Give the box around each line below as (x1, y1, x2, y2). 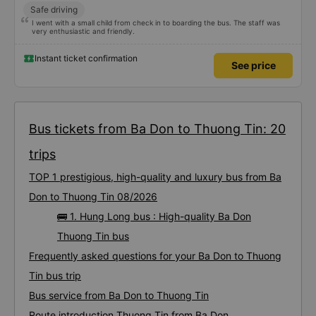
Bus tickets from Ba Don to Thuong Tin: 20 (29, 121, 286, 136)
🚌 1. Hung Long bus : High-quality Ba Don (57, 210, 251, 222)
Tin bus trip (29, 269, 81, 281)
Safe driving (30, 4, 78, 15)
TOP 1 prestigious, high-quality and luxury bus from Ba (29, 171, 281, 183)
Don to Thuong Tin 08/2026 (29, 190, 157, 202)
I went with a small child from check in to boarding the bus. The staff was (32, 18, 280, 27)
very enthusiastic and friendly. (32, 27, 135, 35)
